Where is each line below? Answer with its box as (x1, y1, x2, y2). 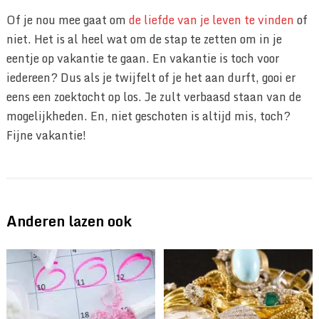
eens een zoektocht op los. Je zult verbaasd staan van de (6, 88, 301, 107)
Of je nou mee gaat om (6, 11, 129, 30)
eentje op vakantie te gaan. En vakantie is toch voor (6, 49, 279, 68)
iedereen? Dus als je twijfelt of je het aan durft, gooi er (6, 68, 296, 88)
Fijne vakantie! (6, 126, 86, 145)
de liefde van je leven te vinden (128, 11, 294, 30)
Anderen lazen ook (6, 209, 132, 234)
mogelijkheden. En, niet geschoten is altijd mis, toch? (6, 107, 291, 126)
